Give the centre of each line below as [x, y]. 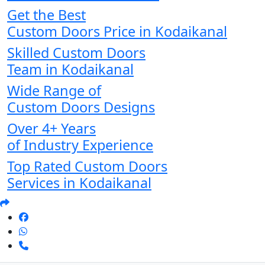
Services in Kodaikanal [79, 183]
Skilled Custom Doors [76, 53]
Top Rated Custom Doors [87, 167]
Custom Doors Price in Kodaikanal [117, 32]
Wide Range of [54, 91]
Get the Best [46, 15]
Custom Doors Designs [81, 107]
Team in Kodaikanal [70, 70]
